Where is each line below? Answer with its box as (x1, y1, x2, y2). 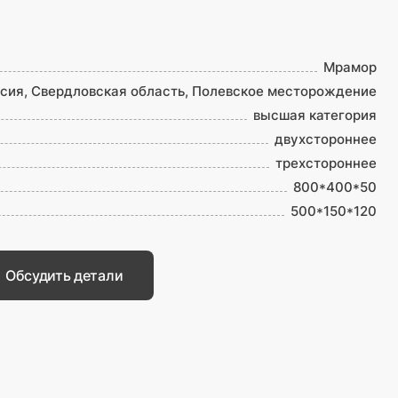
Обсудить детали (5, 267, 123, 285)
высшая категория (253, 107, 377, 123)
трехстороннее (275, 155, 377, 171)
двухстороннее (275, 131, 377, 147)
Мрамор (323, 59, 377, 76)
